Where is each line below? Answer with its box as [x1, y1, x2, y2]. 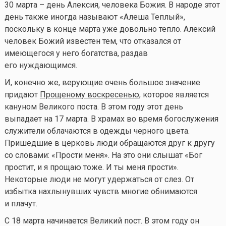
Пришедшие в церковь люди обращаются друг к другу [4, 138, 215, 148]
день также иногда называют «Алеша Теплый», [4, 12, 185, 22]
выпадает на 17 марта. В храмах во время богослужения [4, 114, 218, 124]
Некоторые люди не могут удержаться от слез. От [4, 174, 194, 184]
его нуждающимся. [4, 60, 77, 70]
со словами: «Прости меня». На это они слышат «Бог [4, 150, 202, 160]
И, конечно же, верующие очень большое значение [4, 77, 200, 87]
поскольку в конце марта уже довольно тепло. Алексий [4, 24, 215, 34]
